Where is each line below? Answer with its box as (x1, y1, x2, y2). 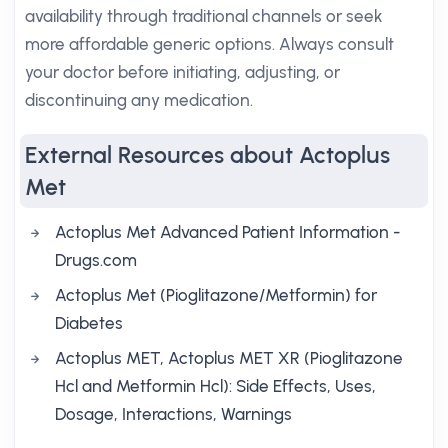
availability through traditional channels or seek (25, 6, 383, 26)
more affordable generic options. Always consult (25, 34, 394, 54)
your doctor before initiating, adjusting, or (25, 62, 340, 82)
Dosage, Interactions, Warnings (55, 404, 292, 424)
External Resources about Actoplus (25, 141, 390, 169)
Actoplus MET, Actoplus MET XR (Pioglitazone (55, 348, 403, 368)
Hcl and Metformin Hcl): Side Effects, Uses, (55, 376, 376, 396)
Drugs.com (55, 250, 137, 270)
